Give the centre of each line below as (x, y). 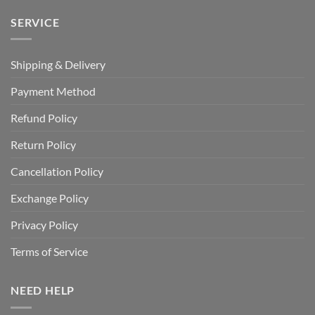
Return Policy (43, 145)
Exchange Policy (50, 198)
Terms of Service (49, 252)
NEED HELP (43, 290)
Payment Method (53, 91)
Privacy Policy (44, 225)
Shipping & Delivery (58, 65)
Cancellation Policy (57, 172)
